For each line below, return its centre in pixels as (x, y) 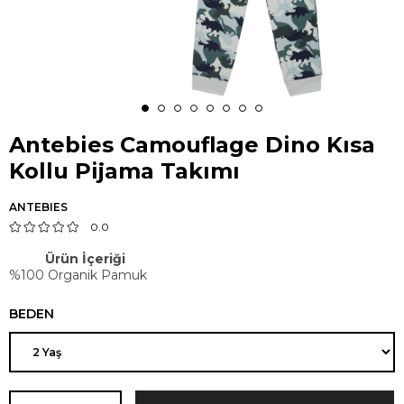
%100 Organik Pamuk (78, 275)
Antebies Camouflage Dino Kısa (192, 145)
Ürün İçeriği (85, 259)
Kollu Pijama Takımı (124, 171)
